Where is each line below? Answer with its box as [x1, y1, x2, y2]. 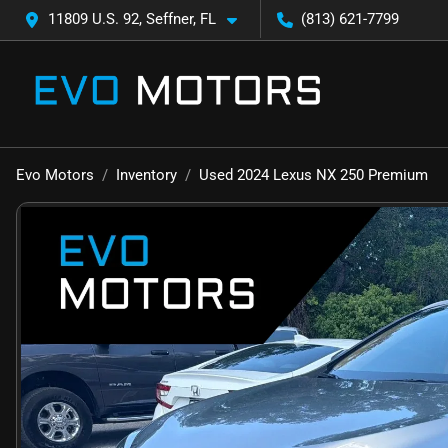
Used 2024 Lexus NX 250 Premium [199, 166, 428, 184]
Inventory [116, 166, 177, 184]
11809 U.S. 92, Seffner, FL [48, 10, 216, 28]
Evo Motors [16, 166, 94, 184]
